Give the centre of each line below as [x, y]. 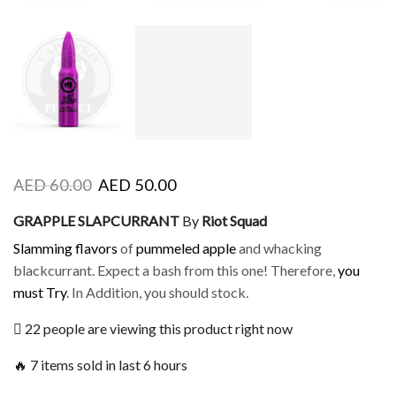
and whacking [279, 248]
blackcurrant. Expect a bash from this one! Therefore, [175, 270]
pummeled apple [186, 248]
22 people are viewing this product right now [157, 328]
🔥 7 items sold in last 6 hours [100, 364]
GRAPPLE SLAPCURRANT [96, 220]
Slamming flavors [65, 248]
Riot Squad [234, 220]
